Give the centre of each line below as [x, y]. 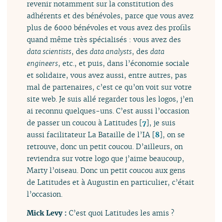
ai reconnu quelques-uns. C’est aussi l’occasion [108, 111]
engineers [43, 63]
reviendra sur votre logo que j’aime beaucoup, [106, 158]
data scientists [49, 51]
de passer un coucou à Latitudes [82, 122]
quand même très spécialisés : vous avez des [104, 39]
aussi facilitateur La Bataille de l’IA [89, 134]
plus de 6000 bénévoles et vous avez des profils [109, 27]
